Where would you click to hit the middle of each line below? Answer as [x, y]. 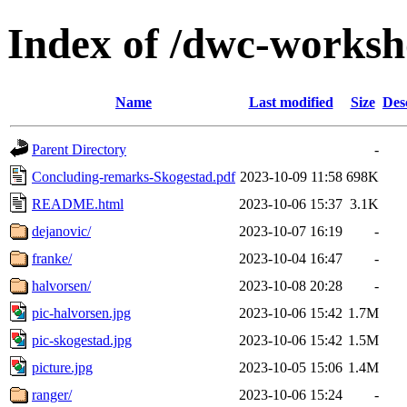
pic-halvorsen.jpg [81, 313]
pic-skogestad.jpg [82, 340]
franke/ [52, 258]
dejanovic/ [61, 231]
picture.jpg [62, 367]
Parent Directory [79, 149]
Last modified [291, 102]
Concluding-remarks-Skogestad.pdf [134, 176]
